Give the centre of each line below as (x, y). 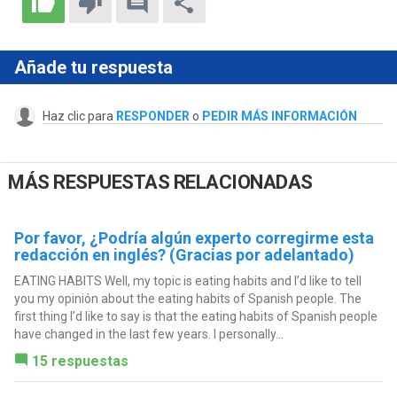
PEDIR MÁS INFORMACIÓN (279, 117)
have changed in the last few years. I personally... (148, 334)
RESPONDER (152, 117)
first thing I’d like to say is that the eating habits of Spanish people (195, 316)
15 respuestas (80, 361)
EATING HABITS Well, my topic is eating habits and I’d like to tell (187, 280)
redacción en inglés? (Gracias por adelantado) (184, 254)
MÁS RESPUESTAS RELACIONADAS (160, 182)
